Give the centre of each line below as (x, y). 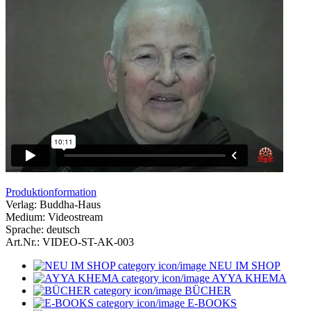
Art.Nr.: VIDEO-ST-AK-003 (70, 242)
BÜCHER (207, 290)
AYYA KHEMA (248, 278)
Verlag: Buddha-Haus (53, 204)
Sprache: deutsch (43, 229)
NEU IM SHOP (243, 265)
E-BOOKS (211, 303)
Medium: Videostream (54, 217)
